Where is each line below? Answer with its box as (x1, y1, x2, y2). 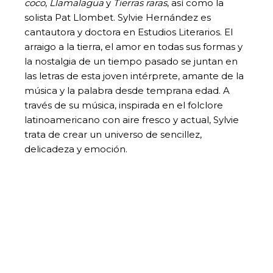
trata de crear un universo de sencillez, (24, 128, 202, 140)
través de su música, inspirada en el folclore (24, 99, 223, 111)
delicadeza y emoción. (24, 143, 127, 155)
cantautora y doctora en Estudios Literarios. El (24, 26, 233, 38)
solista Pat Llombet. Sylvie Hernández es (24, 11, 211, 23)
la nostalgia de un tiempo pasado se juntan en (24, 55, 238, 67)
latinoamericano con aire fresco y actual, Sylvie (24, 113, 239, 126)
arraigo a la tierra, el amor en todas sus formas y (24, 40, 243, 52)
